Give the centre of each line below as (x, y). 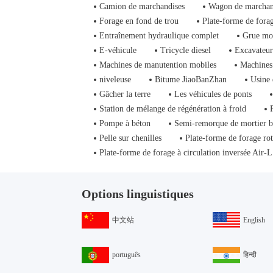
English (254, 220)
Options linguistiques (138, 194)
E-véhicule (118, 50)
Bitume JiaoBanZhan (191, 80)
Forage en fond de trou (139, 21)
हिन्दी (250, 255)
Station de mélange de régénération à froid (173, 109)
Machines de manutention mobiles (158, 65)
